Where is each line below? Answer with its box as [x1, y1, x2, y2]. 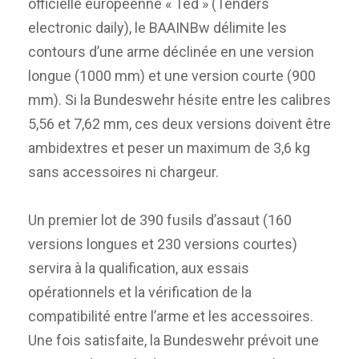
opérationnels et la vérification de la [28, 283, 252, 301]
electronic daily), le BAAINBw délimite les [28, 18, 287, 36]
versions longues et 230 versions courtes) [28, 235, 297, 252]
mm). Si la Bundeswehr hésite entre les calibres [28, 91, 331, 108]
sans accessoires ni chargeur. [28, 163, 219, 180]
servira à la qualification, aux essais [28, 259, 249, 276]
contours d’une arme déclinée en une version [28, 42, 314, 60]
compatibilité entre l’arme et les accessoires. [28, 307, 313, 325]
